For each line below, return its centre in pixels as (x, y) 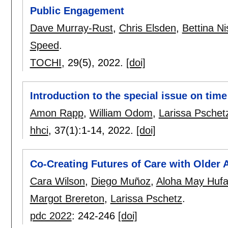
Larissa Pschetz (146, 198)
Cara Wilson (57, 181)
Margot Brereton (67, 198)
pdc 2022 (51, 216)
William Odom (121, 113)
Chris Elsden (147, 28)
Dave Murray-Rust (71, 28)
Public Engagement (77, 11)
